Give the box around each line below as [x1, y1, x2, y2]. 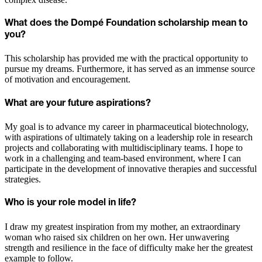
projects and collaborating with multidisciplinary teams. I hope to [5, 142, 243, 153]
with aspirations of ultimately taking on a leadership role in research [5, 132, 253, 142]
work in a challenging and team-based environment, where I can [5, 153, 241, 163]
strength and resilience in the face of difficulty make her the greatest [5, 242, 253, 253]
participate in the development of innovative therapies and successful [5, 163, 257, 174]
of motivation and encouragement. [5, 74, 130, 85]
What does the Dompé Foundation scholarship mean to [5, 19, 248, 29]
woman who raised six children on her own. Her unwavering [5, 232, 229, 242]
